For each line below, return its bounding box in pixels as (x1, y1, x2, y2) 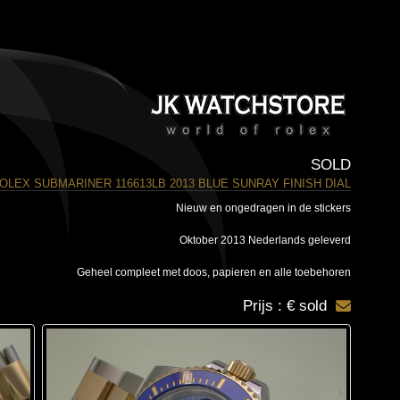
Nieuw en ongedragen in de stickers (175, 202, 351, 214)
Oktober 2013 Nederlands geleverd (179, 234, 351, 246)
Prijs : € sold (242, 297, 327, 314)
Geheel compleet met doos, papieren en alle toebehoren (76, 266, 351, 279)
